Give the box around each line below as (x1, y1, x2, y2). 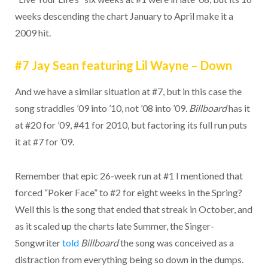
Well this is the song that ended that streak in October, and (14, 203, 252, 215)
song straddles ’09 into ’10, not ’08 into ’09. (14, 102, 189, 114)
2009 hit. (14, 26, 51, 38)
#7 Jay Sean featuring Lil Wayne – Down (14, 58, 232, 73)
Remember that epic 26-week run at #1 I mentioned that (14, 169, 243, 181)
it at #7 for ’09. (14, 136, 74, 148)
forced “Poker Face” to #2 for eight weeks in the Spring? (14, 186, 242, 198)
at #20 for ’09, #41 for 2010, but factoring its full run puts (14, 119, 247, 131)
